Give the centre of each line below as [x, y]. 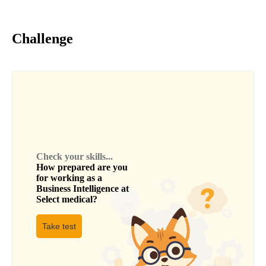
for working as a [69, 178]
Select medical [64, 199]
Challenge [42, 39]
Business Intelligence [77, 189]
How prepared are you [82, 167]
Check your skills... [75, 157]
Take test [59, 227]
